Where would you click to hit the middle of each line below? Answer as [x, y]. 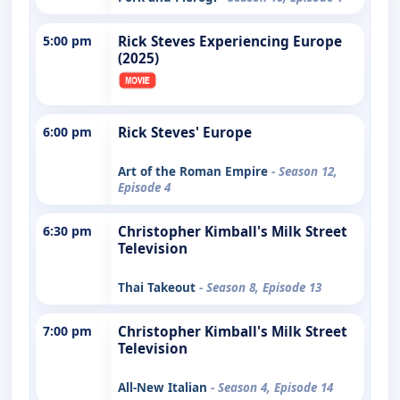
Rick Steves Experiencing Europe [230, 41]
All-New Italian [164, 387]
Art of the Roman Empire [195, 171]
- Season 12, [304, 171]
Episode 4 [144, 187]
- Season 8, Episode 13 [260, 287]
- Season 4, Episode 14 [272, 387]
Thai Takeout [158, 287]
